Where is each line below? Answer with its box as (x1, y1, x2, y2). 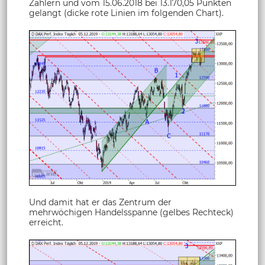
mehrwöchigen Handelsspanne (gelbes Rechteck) (29, 206, 234, 218)
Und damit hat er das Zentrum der (29, 196, 172, 208)
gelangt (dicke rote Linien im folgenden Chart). (29, 7, 224, 18)
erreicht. (29, 216, 63, 228)
